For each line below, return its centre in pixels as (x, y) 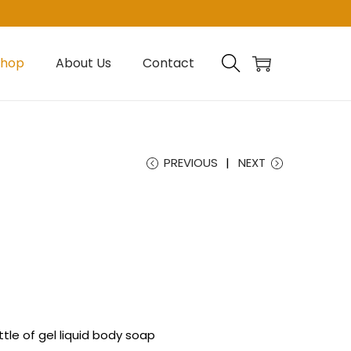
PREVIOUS (191, 163)
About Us (83, 63)
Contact (168, 63)
